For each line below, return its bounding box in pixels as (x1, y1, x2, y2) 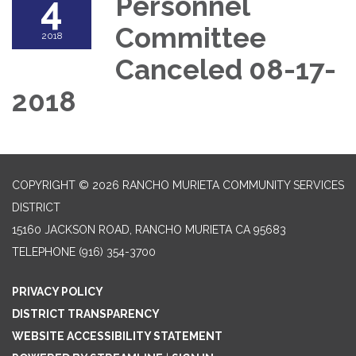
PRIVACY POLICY (12, 284, 103, 298)
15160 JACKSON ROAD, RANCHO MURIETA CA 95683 (12, 222, 286, 236)
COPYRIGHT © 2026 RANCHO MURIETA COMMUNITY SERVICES (12, 178, 344, 192)
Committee (115, 21, 266, 54)
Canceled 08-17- (115, 52, 336, 86)
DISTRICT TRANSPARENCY (12, 307, 160, 320)
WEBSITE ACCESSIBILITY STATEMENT (12, 329, 222, 342)
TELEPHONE (12, 245, 75, 258)
